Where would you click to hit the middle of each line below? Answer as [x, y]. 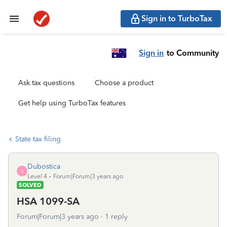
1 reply [116, 217]
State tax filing [38, 139]
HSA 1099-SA [48, 201]
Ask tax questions [46, 83]
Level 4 [37, 176]
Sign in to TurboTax [177, 18]
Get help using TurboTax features [72, 103]
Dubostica [44, 166]
